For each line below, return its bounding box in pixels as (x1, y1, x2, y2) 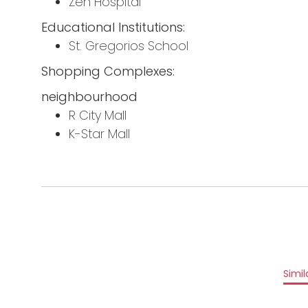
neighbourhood (41, 88, 137, 106)
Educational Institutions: (41, 19, 185, 36)
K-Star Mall (69, 125, 133, 143)
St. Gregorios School (69, 37, 188, 55)
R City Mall (69, 107, 126, 124)
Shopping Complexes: (41, 63, 175, 80)
